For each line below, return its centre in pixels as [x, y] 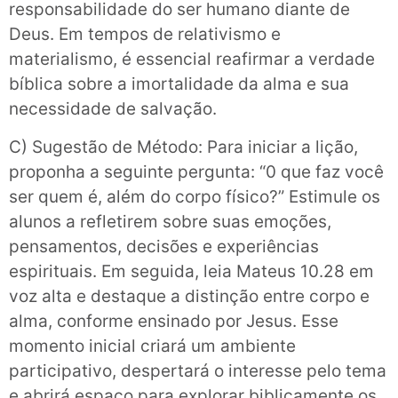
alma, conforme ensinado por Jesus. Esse [174, 321]
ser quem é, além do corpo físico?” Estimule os [195, 196]
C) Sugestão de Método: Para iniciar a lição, [183, 147]
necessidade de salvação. [113, 109]
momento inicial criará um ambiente [152, 346]
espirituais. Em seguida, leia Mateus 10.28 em [191, 271]
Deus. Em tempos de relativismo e [145, 35]
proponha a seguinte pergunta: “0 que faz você [196, 171]
